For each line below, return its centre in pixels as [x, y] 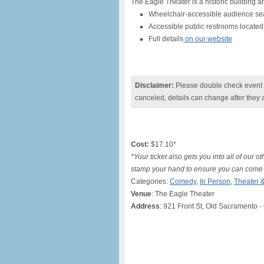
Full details [166, 39]
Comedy [183, 181]
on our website [208, 39]
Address [145, 206]
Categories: [150, 181]
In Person [215, 181]
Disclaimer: [154, 85]
